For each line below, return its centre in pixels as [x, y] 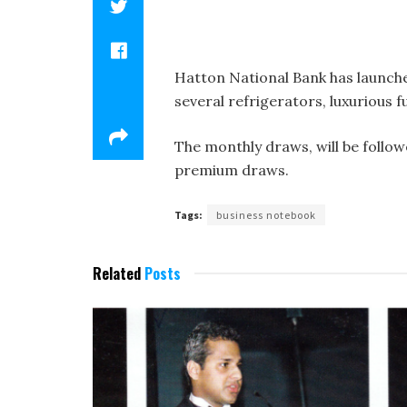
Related [117, 273]
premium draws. [232, 170]
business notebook [266, 215]
